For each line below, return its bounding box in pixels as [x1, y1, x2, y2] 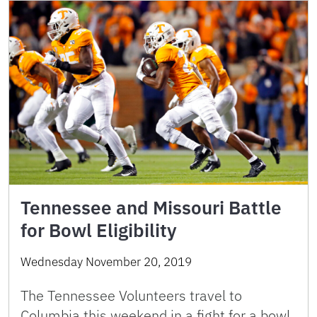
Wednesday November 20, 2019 [21, 254, 192, 270]
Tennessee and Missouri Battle [21, 195, 282, 220]
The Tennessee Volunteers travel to [21, 286, 242, 306]
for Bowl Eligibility [21, 218, 177, 243]
